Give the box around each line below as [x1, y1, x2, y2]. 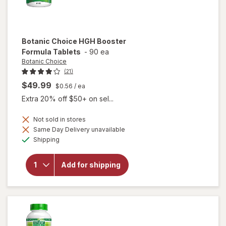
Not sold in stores [32, 115, 86, 123]
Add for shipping [61, 160, 121, 169]
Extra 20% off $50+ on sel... [22, 94, 114, 103]
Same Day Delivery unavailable [32, 125, 125, 133]
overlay [77, 138, 103, 147]
